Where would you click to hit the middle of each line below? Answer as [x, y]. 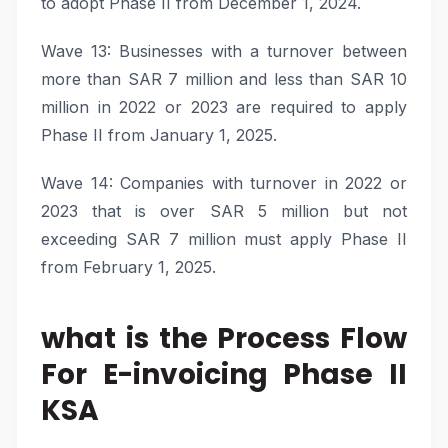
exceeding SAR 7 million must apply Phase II [224, 239]
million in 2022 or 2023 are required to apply [224, 107]
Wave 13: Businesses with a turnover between [224, 51]
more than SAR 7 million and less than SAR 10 [224, 79]
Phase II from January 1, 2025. [159, 135]
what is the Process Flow [224, 338]
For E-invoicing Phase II [224, 374]
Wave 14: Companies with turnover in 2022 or [224, 183]
